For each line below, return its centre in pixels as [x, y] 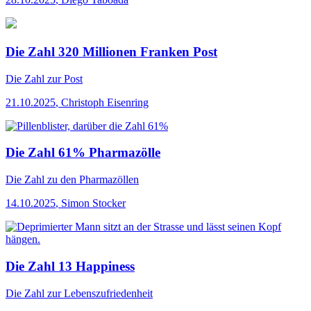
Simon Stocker [93, 203]
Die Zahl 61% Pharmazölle [83, 153]
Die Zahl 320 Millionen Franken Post [111, 52]
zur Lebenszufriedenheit [99, 293]
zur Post [64, 78]
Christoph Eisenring [105, 102]
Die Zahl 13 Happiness [70, 266]
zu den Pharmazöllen [92, 180]
